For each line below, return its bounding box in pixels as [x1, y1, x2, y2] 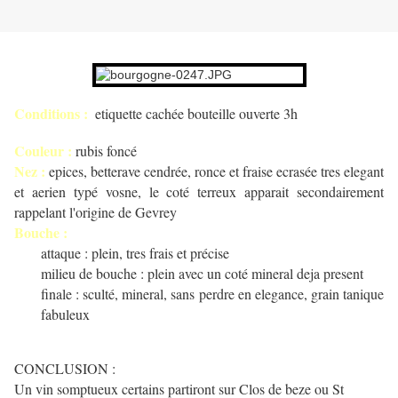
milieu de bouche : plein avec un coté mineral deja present [41, 264, 363, 283]
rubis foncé [72, 141, 137, 161]
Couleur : [14, 140, 72, 162]
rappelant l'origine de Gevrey [14, 203, 177, 222]
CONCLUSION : [14, 359, 115, 378]
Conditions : [14, 103, 88, 124]
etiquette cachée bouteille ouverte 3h [95, 104, 298, 123]
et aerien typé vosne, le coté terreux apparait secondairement [14, 182, 384, 202]
